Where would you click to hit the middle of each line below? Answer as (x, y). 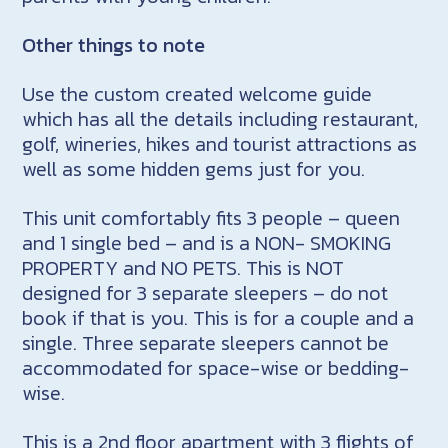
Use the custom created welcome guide (197, 93)
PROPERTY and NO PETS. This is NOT (183, 267)
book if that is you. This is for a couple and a (218, 317)
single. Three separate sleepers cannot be (206, 342)
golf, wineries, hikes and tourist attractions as (220, 143)
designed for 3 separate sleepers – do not (205, 292)
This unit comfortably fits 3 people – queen (211, 217)
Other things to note (114, 44)
